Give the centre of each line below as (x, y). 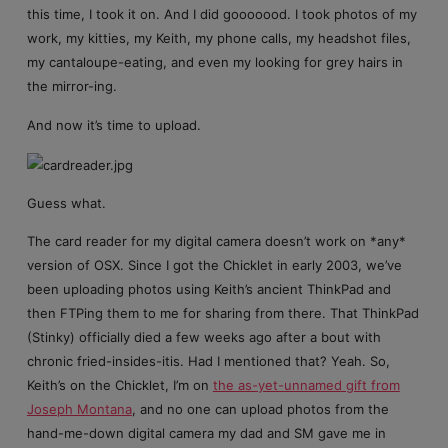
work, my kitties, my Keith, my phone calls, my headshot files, (218, 38)
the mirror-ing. (71, 86)
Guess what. (66, 202)
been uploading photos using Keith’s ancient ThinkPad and (208, 289)
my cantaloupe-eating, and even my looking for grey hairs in (214, 62)
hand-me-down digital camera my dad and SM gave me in (206, 433)
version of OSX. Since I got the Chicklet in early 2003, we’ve (214, 265)
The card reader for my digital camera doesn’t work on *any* (216, 241)
